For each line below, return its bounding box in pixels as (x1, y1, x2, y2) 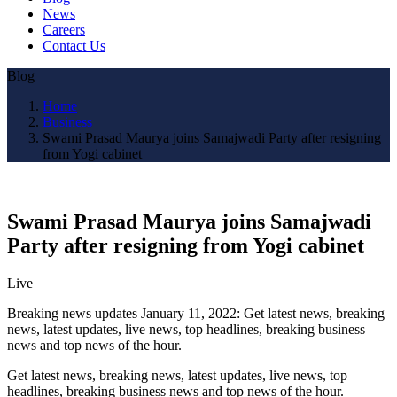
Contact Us (43, 37, 105, 53)
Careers (43, 21, 85, 37)
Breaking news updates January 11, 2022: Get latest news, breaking (7, 305, 385, 321)
